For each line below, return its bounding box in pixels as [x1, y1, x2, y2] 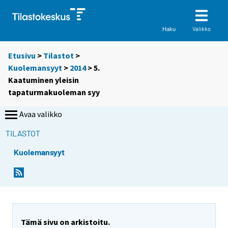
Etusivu [8, 50, 36, 61]
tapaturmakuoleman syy [8, 87, 100, 98]
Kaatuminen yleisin [8, 75, 79, 85]
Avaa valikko [19, 109, 62, 120]
